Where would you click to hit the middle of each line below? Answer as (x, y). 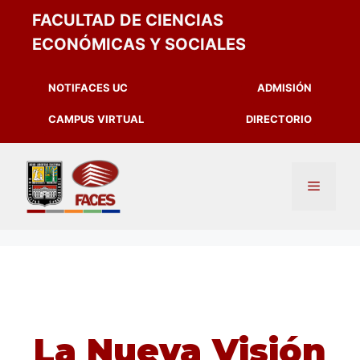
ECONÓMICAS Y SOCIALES (139, 44)
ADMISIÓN (284, 88)
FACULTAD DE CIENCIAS (128, 20)
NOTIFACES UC (88, 88)
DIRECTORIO (279, 119)
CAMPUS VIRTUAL (96, 119)
